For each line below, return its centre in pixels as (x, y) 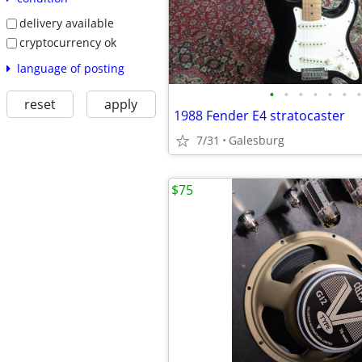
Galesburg (257, 140)
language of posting (70, 68)
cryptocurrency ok (67, 42)
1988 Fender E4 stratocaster (259, 116)
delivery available (66, 23)
